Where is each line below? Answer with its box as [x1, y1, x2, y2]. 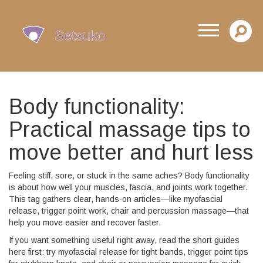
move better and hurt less [9, 140, 253, 164]
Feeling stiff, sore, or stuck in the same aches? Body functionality [9, 171, 249, 180]
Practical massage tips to [9, 117, 251, 141]
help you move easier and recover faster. [9, 218, 161, 227]
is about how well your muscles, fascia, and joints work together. [9, 183, 248, 192]
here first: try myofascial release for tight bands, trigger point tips [9, 247, 248, 257]
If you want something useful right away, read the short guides [9, 235, 240, 245]
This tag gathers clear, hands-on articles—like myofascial [9, 194, 222, 204]
